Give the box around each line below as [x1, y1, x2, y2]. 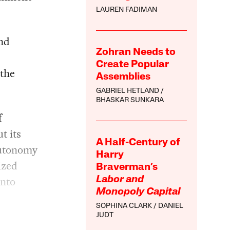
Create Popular [96, 59, 169, 70]
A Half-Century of [96, 137, 181, 148]
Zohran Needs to [96, 47, 176, 57]
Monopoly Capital [96, 186, 181, 197]
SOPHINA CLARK [96, 202, 152, 210]
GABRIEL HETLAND [96, 87, 160, 95]
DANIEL [158, 202, 184, 210]
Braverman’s [96, 162, 158, 172]
